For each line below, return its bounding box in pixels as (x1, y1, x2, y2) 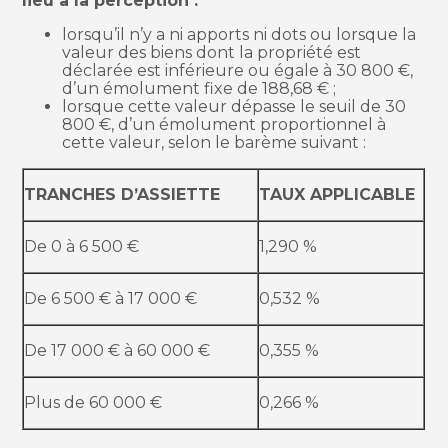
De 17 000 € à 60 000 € (24, 341, 211, 361)
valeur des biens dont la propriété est (62, 43, 362, 63)
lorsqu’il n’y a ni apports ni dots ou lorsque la (62, 25, 417, 45)
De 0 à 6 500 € (24, 237, 140, 257)
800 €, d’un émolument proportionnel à (62, 115, 387, 135)
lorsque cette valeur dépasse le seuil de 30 (62, 97, 407, 117)
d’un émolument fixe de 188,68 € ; (62, 79, 337, 99)
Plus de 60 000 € (24, 393, 163, 413)
